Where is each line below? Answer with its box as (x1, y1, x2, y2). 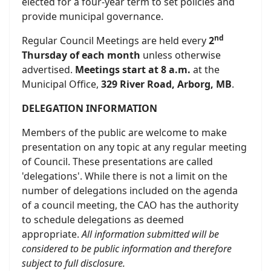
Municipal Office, (22, 77, 101, 91)
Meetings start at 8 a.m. (75, 63, 191, 76)
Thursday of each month (22, 48, 140, 62)
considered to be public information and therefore (22, 242, 232, 255)
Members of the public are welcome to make (22, 126, 227, 139)
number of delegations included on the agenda (22, 184, 238, 197)
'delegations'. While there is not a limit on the (22, 169, 227, 183)
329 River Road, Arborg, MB (101, 77, 232, 91)
